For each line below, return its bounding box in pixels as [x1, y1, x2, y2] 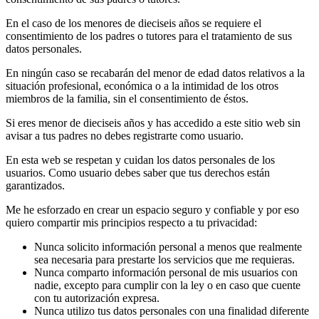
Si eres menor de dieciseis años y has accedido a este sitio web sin [6, 116, 300, 129]
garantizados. [6, 179, 65, 192]
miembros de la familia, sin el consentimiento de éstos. [6, 92, 249, 105]
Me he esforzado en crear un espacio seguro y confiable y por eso [6, 203, 299, 216]
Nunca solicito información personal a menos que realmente [34, 240, 302, 253]
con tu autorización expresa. [34, 291, 159, 304]
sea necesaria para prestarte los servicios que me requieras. [34, 253, 295, 266]
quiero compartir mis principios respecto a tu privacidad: [6, 216, 257, 229]
